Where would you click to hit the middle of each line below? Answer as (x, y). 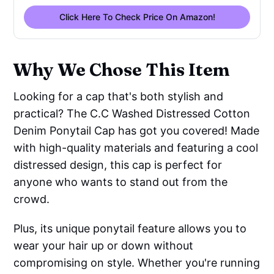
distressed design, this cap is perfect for (118, 165)
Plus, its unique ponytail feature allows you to (130, 228)
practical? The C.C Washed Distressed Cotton (132, 113)
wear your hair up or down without (104, 245)
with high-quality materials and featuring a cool (136, 147)
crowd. (32, 199)
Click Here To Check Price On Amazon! (137, 17)
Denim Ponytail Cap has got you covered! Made (137, 130)
